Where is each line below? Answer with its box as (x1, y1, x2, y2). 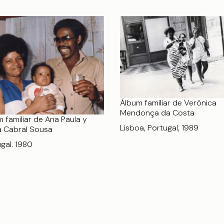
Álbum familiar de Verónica (120, 97, 216, 108)
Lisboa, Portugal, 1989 (120, 122, 198, 133)
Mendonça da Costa (120, 107, 194, 118)
